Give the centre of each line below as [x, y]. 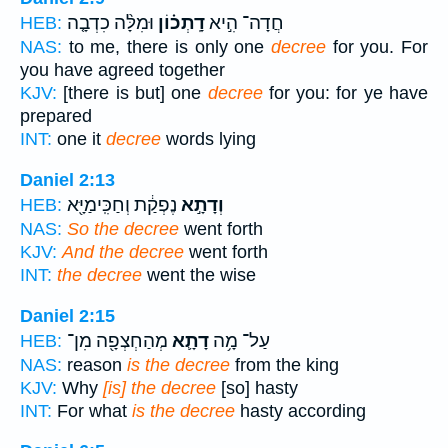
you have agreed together [122, 70]
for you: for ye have [345, 93]
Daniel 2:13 [67, 179]
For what [92, 410]
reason [94, 364]
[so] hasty [257, 387]
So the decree [123, 228]
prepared [56, 116]
